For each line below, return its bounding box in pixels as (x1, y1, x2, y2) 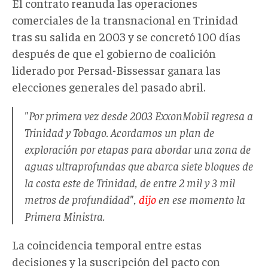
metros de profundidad (25, 191, 130, 206)
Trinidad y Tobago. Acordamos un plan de (25, 124, 214, 139)
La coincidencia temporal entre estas (12, 236, 202, 252)
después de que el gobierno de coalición (12, 45, 216, 60)
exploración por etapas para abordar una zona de (25, 141, 251, 156)
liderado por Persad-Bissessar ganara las (12, 62, 221, 77)
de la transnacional (76, 11, 178, 27)
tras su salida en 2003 (12, 28, 126, 44)
